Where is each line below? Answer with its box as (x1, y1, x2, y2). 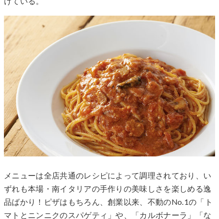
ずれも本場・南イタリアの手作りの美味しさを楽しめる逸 (4, 185, 212, 193)
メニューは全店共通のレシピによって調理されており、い (4, 172, 212, 180)
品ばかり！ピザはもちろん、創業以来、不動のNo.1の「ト (4, 198, 213, 206)
